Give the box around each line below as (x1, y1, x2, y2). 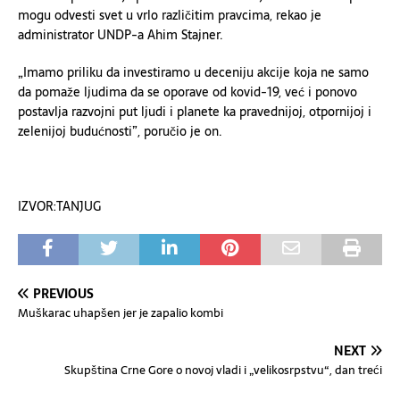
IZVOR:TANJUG (18, 196, 101, 216)
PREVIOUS (33, 284, 94, 304)
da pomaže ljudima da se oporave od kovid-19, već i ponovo (18, 82, 357, 102)
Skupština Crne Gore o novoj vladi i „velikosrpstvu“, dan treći (64, 361, 382, 379)
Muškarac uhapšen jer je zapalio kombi (18, 304, 223, 322)
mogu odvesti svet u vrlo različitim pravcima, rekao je (18, 5, 321, 25)
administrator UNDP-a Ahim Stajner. (18, 25, 223, 45)
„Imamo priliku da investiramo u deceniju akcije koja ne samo (18, 62, 369, 82)
